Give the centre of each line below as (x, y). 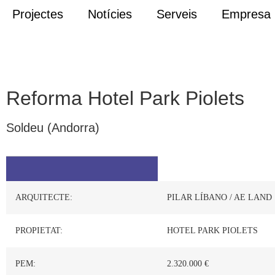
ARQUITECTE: (44, 198)
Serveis (177, 14)
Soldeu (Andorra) (53, 128)
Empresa (246, 14)
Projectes (38, 14)
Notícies (110, 14)
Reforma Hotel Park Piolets (125, 98)
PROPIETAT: (39, 231)
